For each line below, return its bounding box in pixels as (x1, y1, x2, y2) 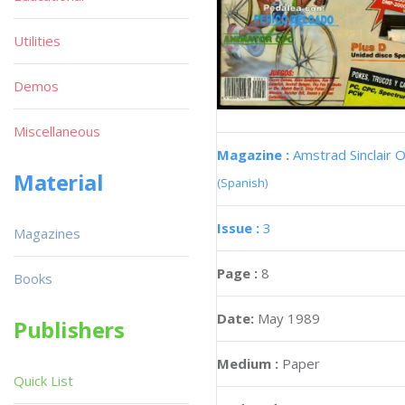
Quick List (14, 372, 73, 390)
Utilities (14, 32, 61, 50)
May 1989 (258, 308, 320, 327)
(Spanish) (217, 174, 268, 191)
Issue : (217, 218, 263, 237)
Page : (217, 263, 261, 282)
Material (14, 167, 104, 197)
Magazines (14, 224, 80, 242)
